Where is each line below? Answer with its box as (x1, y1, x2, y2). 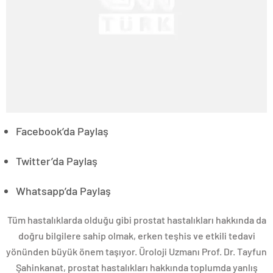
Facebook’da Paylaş (16, 124, 108, 138)
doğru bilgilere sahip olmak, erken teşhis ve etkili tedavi (18, 230, 255, 242)
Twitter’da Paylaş (16, 154, 97, 168)
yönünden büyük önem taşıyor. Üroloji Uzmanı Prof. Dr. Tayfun (6, 246, 267, 258)
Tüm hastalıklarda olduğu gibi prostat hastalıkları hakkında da (7, 214, 266, 226)
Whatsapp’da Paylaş (16, 184, 111, 198)
